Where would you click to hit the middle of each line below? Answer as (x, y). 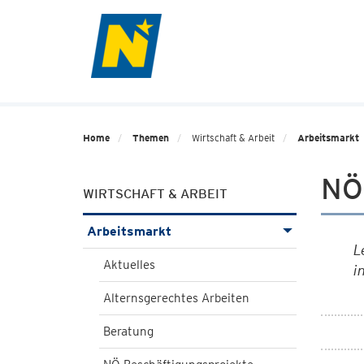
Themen (151, 138)
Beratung (128, 331)
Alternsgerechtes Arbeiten (176, 298)
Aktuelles (129, 265)
